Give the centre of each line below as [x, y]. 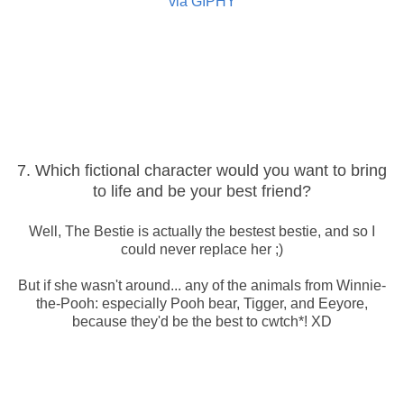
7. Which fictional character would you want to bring [202, 170]
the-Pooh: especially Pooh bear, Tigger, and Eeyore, [202, 303]
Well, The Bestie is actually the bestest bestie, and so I [202, 231]
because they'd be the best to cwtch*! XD [202, 321]
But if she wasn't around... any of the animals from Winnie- [202, 285]
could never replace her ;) [202, 249]
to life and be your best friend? [202, 191]
